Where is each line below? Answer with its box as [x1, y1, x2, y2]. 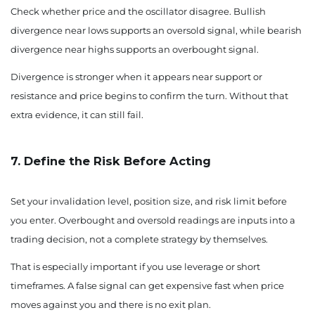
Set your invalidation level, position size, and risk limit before [11, 195, 287, 207]
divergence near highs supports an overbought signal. [11, 44, 259, 56]
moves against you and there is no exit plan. [11, 299, 211, 311]
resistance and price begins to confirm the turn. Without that [11, 90, 288, 102]
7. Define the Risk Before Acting [11, 154, 211, 169]
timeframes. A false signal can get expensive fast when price [11, 280, 284, 292]
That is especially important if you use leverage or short [11, 261, 260, 273]
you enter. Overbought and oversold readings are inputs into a [11, 214, 295, 226]
